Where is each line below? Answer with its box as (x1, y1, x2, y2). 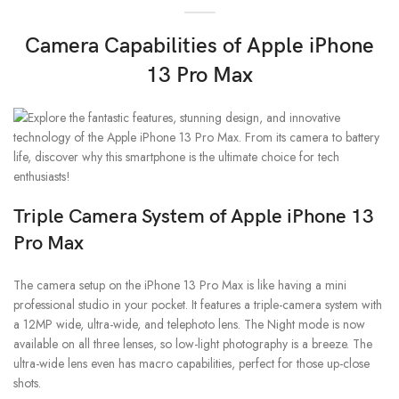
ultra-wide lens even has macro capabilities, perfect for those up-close (13, 354, 370, 373)
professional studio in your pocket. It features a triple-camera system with (13, 296, 382, 314)
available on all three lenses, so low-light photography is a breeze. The (13, 335, 372, 354)
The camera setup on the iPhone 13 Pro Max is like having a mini (13, 276, 346, 295)
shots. (13, 374, 41, 393)
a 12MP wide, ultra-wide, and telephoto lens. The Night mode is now (13, 315, 365, 334)
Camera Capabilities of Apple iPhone (25, 33, 374, 60)
